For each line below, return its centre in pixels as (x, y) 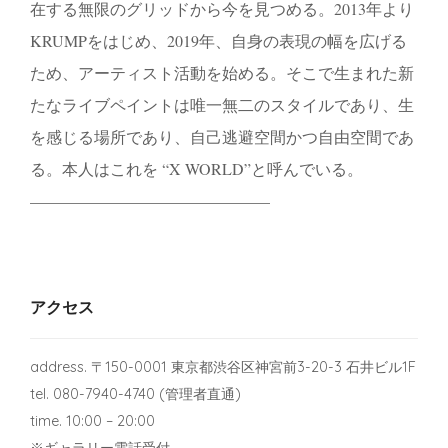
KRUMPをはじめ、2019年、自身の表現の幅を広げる (218, 40)
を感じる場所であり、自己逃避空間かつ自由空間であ (222, 136)
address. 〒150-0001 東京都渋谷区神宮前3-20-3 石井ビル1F (223, 366)
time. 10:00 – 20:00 (92, 420)
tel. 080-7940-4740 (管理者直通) (135, 393)
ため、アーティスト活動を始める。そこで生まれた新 (222, 72)
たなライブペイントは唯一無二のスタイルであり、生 (222, 104)
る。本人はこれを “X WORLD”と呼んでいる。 (196, 168)
